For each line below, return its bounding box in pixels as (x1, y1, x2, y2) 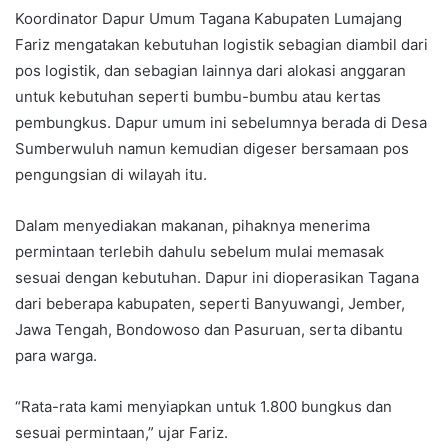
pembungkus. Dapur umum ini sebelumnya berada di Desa (15, 113, 427, 132)
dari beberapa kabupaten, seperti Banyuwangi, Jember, (15, 294, 405, 313)
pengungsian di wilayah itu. (15, 165, 207, 184)
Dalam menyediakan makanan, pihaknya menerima (15, 216, 370, 235)
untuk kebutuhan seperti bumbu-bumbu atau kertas (15, 87, 381, 106)
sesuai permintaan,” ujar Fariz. (15, 423, 228, 442)
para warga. (15, 346, 97, 365)
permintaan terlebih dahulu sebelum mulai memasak (15, 242, 384, 261)
